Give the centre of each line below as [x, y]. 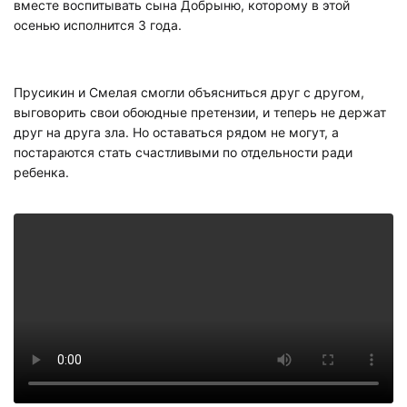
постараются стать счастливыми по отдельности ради [183, 153]
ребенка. [41, 173]
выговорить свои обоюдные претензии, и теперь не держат [200, 113]
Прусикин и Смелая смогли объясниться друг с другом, [189, 93]
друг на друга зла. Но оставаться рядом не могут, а [176, 133]
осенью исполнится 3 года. [98, 25]
